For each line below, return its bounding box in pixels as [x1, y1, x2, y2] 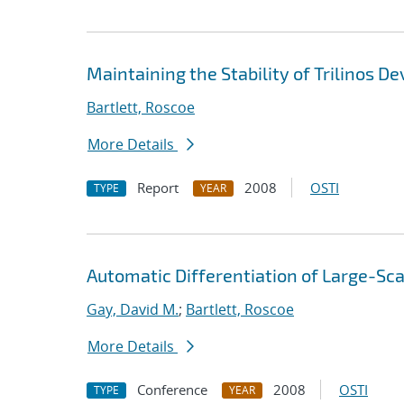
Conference [137, 381, 207, 399]
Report [137, 179, 179, 197]
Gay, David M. [87, 299, 179, 319]
